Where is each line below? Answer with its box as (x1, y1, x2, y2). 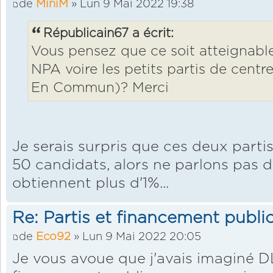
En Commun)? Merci (31, 81, 169, 96)
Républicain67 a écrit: (43, 27, 174, 40)
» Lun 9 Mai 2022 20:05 (71, 230, 201, 243)
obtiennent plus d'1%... (12, 176, 169, 191)
